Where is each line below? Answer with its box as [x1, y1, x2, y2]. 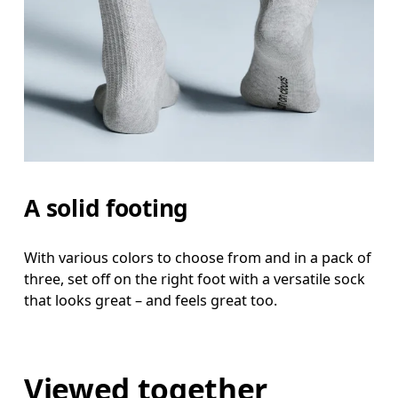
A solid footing [24, 191, 189, 224]
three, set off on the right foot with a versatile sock [24, 268, 366, 289]
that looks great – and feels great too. [24, 290, 278, 310]
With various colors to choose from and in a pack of [24, 247, 372, 267]
